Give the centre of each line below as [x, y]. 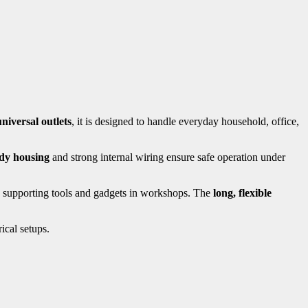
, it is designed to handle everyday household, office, [185, 121]
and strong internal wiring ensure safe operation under [167, 157]
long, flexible [242, 192]
